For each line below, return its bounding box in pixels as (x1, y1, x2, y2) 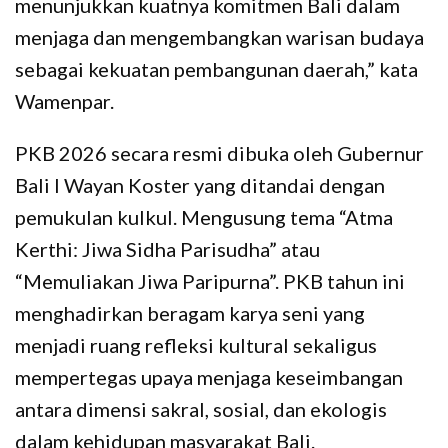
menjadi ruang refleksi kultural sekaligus (15, 332, 377, 357)
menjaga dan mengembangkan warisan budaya (15, 24, 424, 49)
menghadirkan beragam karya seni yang (15, 300, 365, 325)
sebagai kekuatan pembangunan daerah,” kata (15, 56, 418, 81)
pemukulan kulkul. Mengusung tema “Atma (15, 204, 393, 229)
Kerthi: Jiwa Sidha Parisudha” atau (15, 236, 320, 261)
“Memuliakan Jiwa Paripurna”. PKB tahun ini (15, 268, 405, 293)
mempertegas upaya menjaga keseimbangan (15, 364, 403, 389)
